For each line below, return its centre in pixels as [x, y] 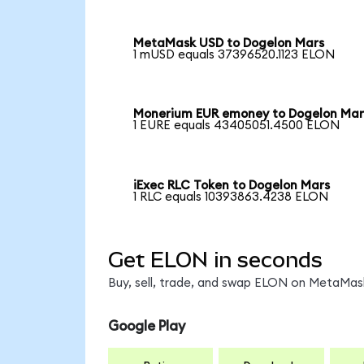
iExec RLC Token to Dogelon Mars [232, 186]
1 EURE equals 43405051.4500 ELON [237, 126]
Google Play [146, 327]
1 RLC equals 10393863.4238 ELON [231, 197]
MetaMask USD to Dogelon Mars [229, 43]
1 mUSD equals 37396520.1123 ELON [234, 54]
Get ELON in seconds [215, 260]
